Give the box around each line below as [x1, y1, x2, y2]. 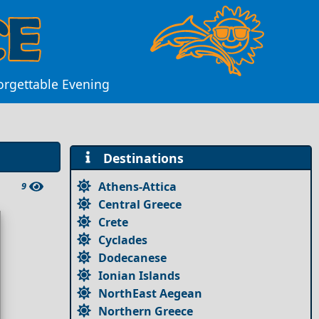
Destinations [95, 149, 184, 167]
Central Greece [98, 196, 182, 212]
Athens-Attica [98, 178, 177, 194]
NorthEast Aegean [98, 285, 203, 301]
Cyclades [98, 231, 148, 248]
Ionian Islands [98, 267, 181, 283]
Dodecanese [98, 249, 167, 266]
